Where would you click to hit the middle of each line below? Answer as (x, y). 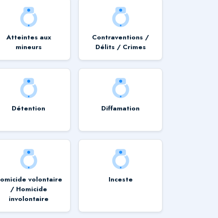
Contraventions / (121, 37)
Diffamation (121, 108)
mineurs (28, 47)
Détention (29, 108)
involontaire (28, 199)
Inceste (120, 179)
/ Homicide (28, 189)
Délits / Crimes (120, 47)
